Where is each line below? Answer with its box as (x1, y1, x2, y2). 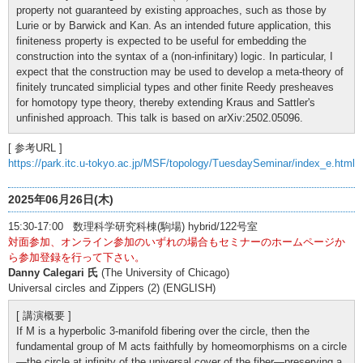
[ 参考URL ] (8, 141, 62, 154)
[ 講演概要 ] (16, 309, 71, 322)
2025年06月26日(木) (8, 192, 113, 206)
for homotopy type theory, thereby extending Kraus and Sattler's (16, 96, 315, 109)
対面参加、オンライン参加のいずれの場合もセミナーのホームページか (8, 235, 345, 248)
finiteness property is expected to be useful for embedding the (16, 34, 306, 47)
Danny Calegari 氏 (8, 266, 98, 279)
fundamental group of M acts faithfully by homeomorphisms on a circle (16, 340, 347, 352)
